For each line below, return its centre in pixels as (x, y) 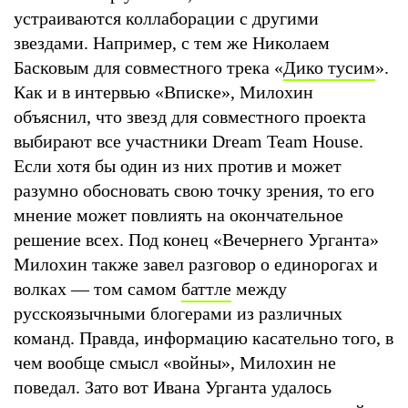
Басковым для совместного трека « (148, 67)
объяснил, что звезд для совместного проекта (190, 116)
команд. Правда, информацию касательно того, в (204, 337)
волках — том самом (97, 288)
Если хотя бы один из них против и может (178, 165)
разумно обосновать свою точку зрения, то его (194, 190)
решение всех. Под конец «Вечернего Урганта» (196, 239)
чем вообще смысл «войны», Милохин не (175, 362)
